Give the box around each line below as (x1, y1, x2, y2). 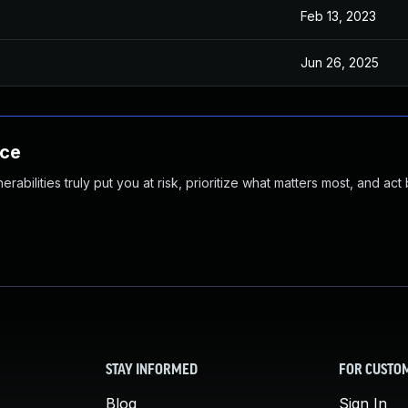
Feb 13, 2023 (301, 8, 376, 24)
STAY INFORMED (106, 363, 198, 378)
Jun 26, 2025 (301, 55, 379, 70)
